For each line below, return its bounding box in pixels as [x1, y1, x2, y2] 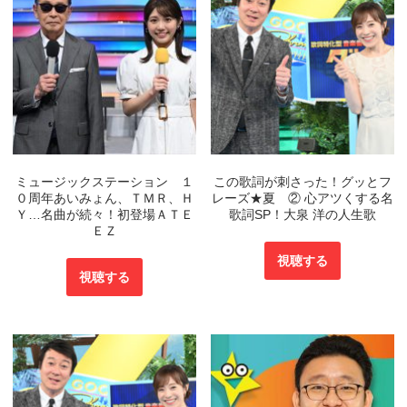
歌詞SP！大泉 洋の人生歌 [229, 207, 377, 223]
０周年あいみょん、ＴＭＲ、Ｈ [15, 191, 194, 206]
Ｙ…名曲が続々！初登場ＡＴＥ [15, 207, 194, 223]
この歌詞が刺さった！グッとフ [213, 174, 392, 190]
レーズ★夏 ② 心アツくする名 [212, 191, 394, 206]
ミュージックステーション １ [15, 174, 194, 190]
